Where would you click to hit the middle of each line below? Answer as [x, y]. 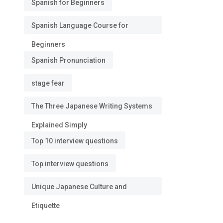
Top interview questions [70, 164]
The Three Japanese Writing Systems [92, 106]
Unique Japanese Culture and [79, 187]
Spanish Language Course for [80, 25]
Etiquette [46, 206]
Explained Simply [59, 125]
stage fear [48, 83]
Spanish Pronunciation [68, 60]
